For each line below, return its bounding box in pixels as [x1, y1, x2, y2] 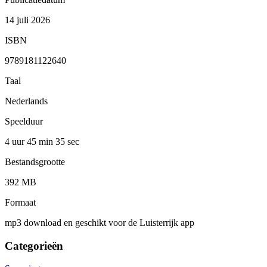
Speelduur [5, 116, 43, 126]
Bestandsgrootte [5, 156, 65, 167]
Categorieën [5, 239, 63, 252]
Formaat [5, 197, 36, 207]
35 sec [55, 136, 79, 147]
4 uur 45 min [5, 136, 55, 147]
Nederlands [5, 95, 48, 106]
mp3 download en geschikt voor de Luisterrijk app [5, 217, 194, 228]
